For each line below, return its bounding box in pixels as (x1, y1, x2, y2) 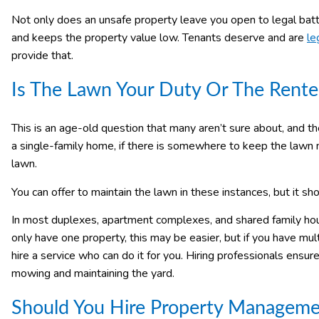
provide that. (11, 48, 73, 64)
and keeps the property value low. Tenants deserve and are (11, 30, 307, 46)
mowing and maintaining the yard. (11, 266, 174, 282)
